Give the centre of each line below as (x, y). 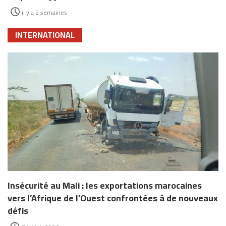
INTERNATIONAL (45, 35)
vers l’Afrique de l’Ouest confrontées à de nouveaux (113, 198)
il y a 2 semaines (44, 13)
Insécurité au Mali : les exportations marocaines (105, 186)
